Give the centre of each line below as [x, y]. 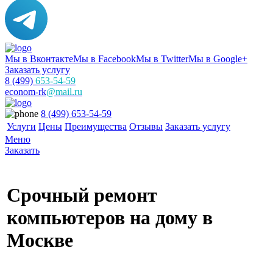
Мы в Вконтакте [39, 59]
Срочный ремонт [82, 195]
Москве [40, 240]
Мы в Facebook [105, 59]
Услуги [21, 126]
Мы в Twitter [162, 59]
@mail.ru [64, 92]
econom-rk [26, 92]
